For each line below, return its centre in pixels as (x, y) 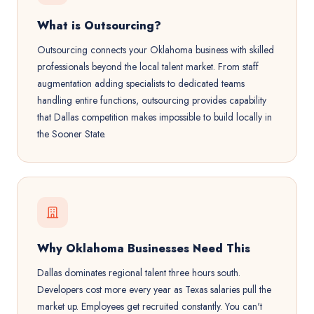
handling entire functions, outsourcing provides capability (152, 100)
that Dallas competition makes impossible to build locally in (155, 117)
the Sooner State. (71, 134)
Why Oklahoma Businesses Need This (144, 248)
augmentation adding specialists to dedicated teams (141, 83)
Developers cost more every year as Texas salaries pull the (154, 289)
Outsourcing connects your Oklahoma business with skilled (156, 50)
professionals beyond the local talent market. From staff (148, 67)
